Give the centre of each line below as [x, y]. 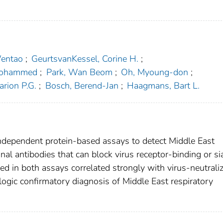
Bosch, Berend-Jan [82, 86]
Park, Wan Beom [79, 72]
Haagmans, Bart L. [164, 86]
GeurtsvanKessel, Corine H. [85, 59]
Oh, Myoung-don [155, 72]
